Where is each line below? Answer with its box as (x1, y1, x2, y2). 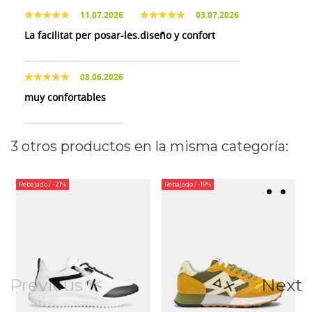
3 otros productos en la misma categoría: (10, 138, 288, 155)
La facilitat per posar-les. (24, 29, 140, 42)
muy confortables (24, 91, 106, 104)
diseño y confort (140, 29, 215, 42)
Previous (9, 274, 83, 296)
